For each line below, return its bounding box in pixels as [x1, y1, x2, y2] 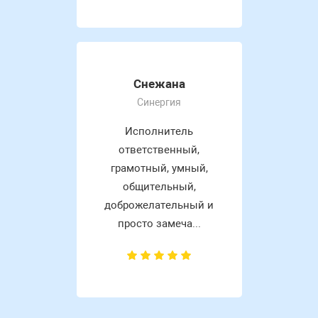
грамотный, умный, [110, 161, 208, 175]
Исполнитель [125, 124, 193, 138]
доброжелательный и [104, 198, 214, 212]
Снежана [133, 76, 185, 91]
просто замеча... [117, 216, 201, 230]
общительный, [122, 180, 196, 193]
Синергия [137, 96, 181, 108]
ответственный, [119, 143, 199, 156]
